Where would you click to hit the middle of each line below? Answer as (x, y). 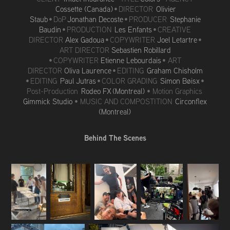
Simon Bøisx (179, 81)
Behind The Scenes (115, 138)
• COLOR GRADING (127, 81)
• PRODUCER (145, 19)
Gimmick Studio (49, 101)
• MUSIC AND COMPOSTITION (123, 101)
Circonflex (189, 101)
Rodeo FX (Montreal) (112, 91)
